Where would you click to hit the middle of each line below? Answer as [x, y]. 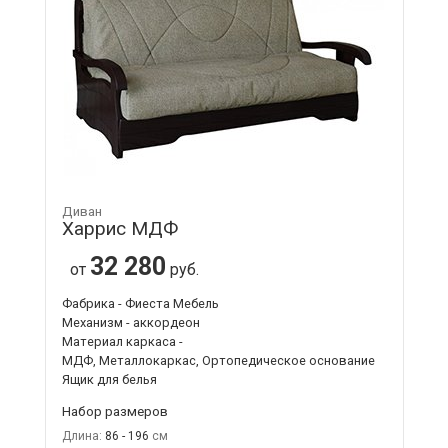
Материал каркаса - [122, 341]
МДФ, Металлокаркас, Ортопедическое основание [218, 360]
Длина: [81, 435]
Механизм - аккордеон [130, 322]
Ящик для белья [109, 379]
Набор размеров [114, 410]
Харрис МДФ [119, 228]
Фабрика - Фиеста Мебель [140, 303]
